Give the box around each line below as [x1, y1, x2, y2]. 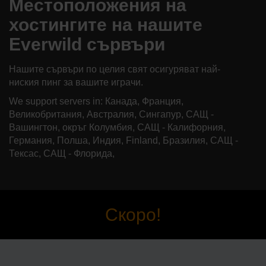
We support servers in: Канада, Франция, [9, 96, 183, 106]
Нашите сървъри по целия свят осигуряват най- [9, 64, 220, 74]
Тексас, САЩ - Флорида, [9, 148, 115, 159]
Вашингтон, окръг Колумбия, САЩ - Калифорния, [9, 122, 226, 132]
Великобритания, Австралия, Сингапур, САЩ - [9, 109, 214, 119]
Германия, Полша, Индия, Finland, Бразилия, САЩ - [9, 135, 238, 145]
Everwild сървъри [9, 34, 165, 54]
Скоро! [105, 204, 161, 224]
